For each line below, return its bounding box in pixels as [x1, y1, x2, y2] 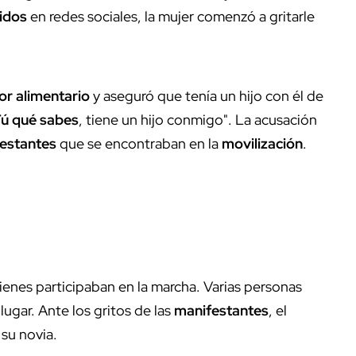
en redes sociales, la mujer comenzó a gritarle [27, 7, 315, 26]
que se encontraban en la [56, 134, 222, 153]
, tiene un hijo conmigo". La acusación [79, 110, 317, 130]
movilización [222, 134, 303, 153]
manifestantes [174, 301, 269, 320]
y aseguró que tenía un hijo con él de [90, 87, 323, 106]
